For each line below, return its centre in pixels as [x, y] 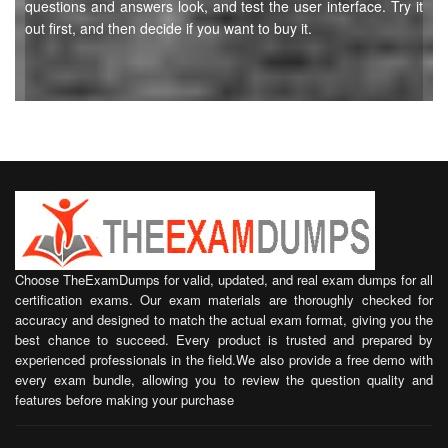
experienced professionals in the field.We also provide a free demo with [224, 359]
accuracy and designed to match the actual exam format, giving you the [224, 319]
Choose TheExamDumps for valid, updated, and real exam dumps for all [224, 279]
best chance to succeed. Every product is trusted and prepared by [224, 339]
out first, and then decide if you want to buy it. [168, 28]
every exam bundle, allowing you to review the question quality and [224, 379]
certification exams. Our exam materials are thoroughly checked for [224, 299]
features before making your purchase [124, 399]
